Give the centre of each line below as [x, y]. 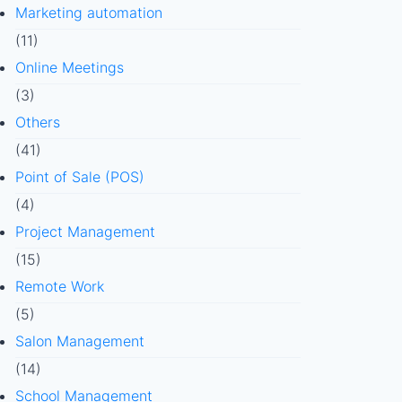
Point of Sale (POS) [79, 177]
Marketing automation [88, 13]
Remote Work [59, 286]
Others [37, 122]
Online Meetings [69, 67]
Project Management [85, 232]
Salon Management [79, 341]
